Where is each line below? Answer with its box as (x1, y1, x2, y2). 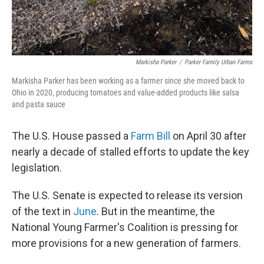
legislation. (12, 161, 62, 174)
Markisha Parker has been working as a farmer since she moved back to (12, 76, 245, 85)
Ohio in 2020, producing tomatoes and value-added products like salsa (12, 88, 239, 97)
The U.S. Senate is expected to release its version (12, 189, 243, 202)
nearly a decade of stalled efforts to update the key (12, 146, 249, 158)
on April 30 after (170, 130, 246, 142)
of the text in (12, 205, 73, 217)
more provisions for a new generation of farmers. (12, 237, 241, 249)
